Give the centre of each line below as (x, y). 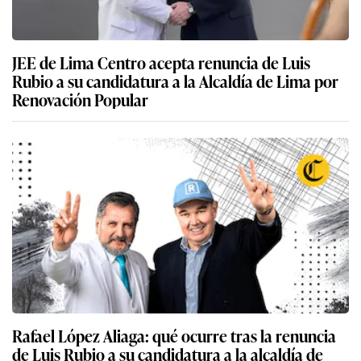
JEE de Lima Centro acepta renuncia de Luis (161, 62)
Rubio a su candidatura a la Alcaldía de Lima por (175, 81)
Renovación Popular (80, 100)
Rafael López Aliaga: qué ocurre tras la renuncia (174, 336)
